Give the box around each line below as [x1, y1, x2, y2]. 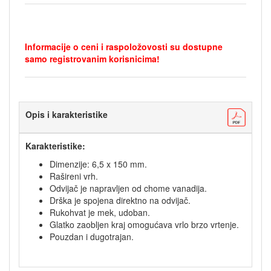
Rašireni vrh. [50, 170, 98, 182]
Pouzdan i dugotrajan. [50, 230, 134, 243]
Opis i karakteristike [25, 108, 108, 120]
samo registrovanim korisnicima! [25, 53, 160, 65]
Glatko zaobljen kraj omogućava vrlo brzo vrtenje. [50, 218, 239, 230]
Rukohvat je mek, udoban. [50, 206, 150, 218]
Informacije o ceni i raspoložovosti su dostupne [25, 41, 223, 53]
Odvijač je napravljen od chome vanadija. [50, 182, 207, 194]
